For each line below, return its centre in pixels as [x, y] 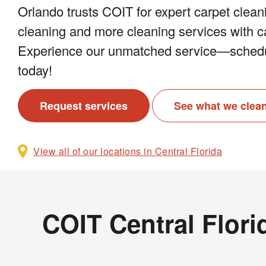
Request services [84, 106]
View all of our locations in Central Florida [128, 151]
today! [35, 70]
